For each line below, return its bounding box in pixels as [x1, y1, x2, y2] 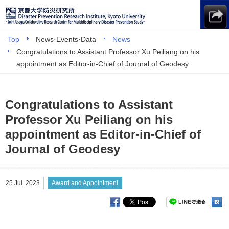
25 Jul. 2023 [6, 179, 40, 187]
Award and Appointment [52, 179, 119, 187]
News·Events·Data [36, 35, 96, 43]
